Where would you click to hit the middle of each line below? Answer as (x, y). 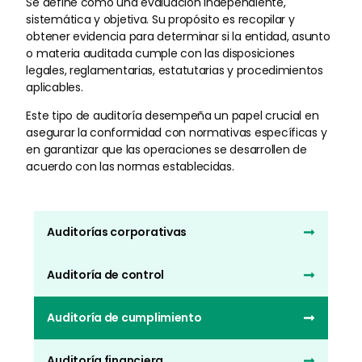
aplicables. (55, 88)
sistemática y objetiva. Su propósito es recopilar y (160, 20)
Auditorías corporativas (117, 232)
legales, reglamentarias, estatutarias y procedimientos (175, 71)
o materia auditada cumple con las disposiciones (160, 54)
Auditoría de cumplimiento (124, 318)
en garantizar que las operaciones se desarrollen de (166, 150)
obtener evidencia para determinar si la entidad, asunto (178, 37)
